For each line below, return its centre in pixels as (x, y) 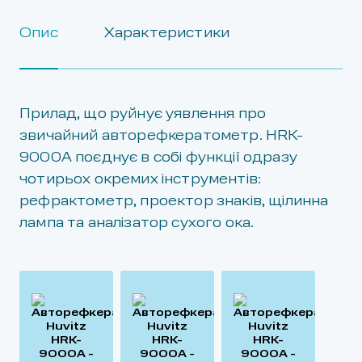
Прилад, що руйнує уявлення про (143, 114)
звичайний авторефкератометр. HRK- (162, 136)
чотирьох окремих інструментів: (141, 180)
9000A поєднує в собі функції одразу (158, 158)
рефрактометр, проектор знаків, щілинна (174, 202)
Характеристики (167, 34)
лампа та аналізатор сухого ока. (137, 223)
